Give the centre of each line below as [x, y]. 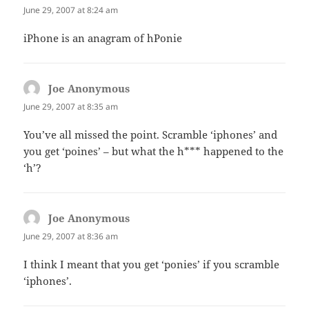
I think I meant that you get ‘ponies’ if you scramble [152, 265]
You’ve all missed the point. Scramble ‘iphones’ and [151, 135]
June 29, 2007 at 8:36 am [71, 237]
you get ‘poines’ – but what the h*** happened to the [154, 151]
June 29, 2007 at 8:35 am [71, 107]
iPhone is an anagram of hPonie [103, 38]
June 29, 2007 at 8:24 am [71, 10]
